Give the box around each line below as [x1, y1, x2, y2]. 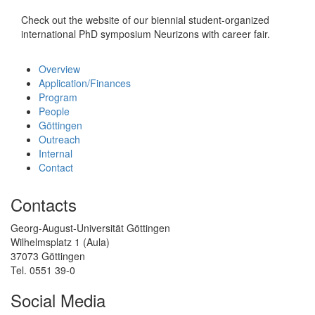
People [39, 103, 70, 118]
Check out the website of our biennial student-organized [21, 12, 269, 27]
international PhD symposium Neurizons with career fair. [21, 26, 270, 41]
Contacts [11, 191, 77, 217]
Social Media [11, 287, 105, 312]
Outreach [39, 131, 80, 146]
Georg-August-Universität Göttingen [11, 220, 170, 235]
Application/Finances [39, 75, 131, 90]
